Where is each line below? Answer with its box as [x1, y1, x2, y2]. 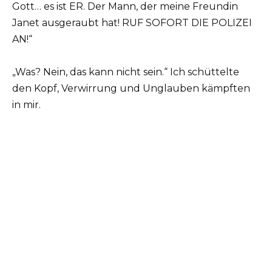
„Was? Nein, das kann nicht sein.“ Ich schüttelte [12, 66, 239, 78]
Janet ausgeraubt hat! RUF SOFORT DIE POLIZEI [12, 16, 252, 29]
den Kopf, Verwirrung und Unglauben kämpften [12, 82, 250, 94]
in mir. [12, 98, 41, 110]
